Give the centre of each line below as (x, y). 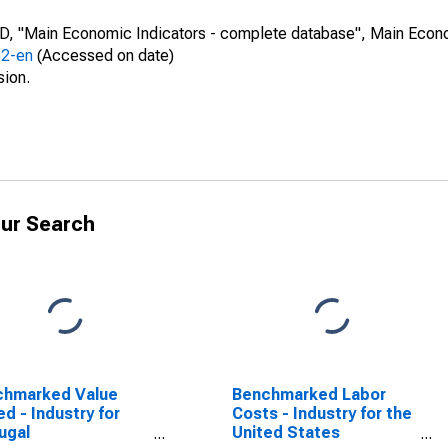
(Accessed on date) (103, 55)
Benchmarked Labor (308, 394)
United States (285, 432)
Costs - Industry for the (321, 413)
